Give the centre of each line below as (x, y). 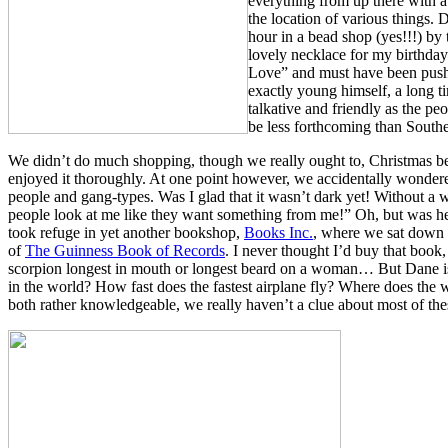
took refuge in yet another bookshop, (126, 232)
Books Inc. (278, 232)
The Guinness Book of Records (125, 250)
